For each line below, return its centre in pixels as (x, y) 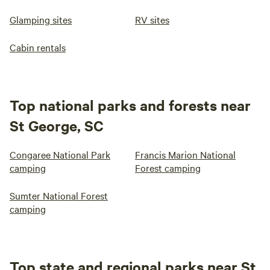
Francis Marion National (185, 155)
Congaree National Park (60, 155)
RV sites (152, 20)
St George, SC (57, 126)
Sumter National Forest (59, 196)
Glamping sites (41, 20)
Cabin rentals (38, 47)
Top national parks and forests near (130, 105)
